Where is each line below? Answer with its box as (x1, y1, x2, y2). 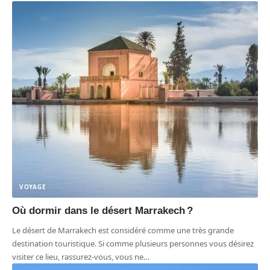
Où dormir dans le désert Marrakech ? (12, 205, 193, 217)
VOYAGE (19, 183, 46, 192)
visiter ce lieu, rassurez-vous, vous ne (12, 251, 143, 263)
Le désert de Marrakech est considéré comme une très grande (12, 225, 234, 236)
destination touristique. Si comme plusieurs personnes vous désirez (12, 238, 254, 250)
